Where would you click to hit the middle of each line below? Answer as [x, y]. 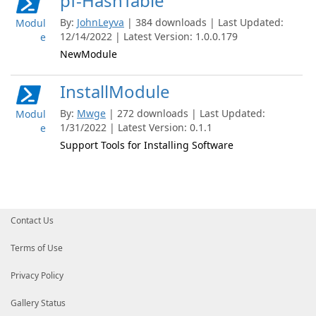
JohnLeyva [101, 22]
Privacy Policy [37, 275]
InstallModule [115, 91]
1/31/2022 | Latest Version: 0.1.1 [136, 127]
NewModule [89, 54]
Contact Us [32, 220]
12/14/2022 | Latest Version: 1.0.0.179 [149, 36]
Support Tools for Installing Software [147, 145]
